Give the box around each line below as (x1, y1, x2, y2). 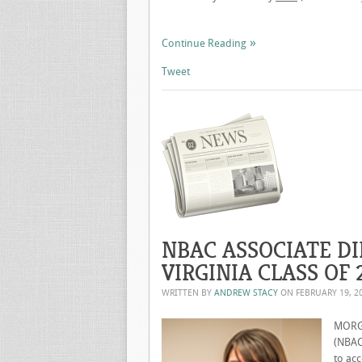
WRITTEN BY (162, 288, 214, 298)
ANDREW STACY (214, 288, 278, 298)
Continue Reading (162, 37, 246, 49)
